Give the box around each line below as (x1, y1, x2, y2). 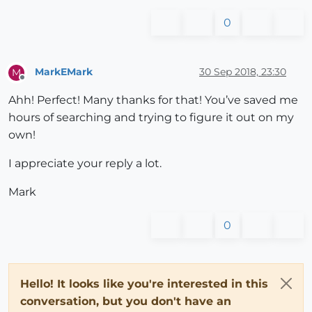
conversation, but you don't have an (20, 294, 231, 308)
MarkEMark (35, 65, 93, 79)
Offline (22, 77, 49, 88)
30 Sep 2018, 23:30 (199, 65, 286, 79)
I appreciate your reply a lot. (8, 156, 162, 170)
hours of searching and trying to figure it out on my (8, 110, 294, 124)
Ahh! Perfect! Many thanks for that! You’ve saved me (8, 93, 298, 107)
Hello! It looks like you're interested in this (20, 276, 268, 290)
